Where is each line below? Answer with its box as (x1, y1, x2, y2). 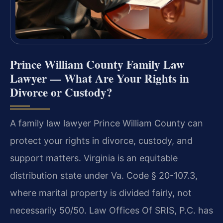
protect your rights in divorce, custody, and (10, 135, 193, 146)
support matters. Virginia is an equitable (10, 152, 178, 163)
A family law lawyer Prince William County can (10, 117, 203, 128)
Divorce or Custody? (10, 83, 112, 101)
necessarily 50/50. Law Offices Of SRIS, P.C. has (10, 205, 213, 216)
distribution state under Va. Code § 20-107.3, (10, 170, 198, 181)
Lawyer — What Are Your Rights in (10, 69, 189, 87)
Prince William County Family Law (10, 55, 185, 73)
